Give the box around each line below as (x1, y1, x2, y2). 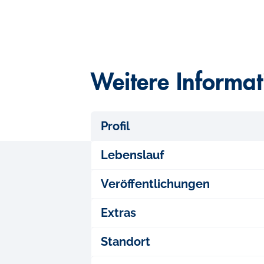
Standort (101, 235, 151, 249)
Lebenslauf (101, 148, 164, 162)
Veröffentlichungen (101, 177, 210, 191)
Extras (101, 206, 137, 220)
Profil (101, 119, 130, 133)
